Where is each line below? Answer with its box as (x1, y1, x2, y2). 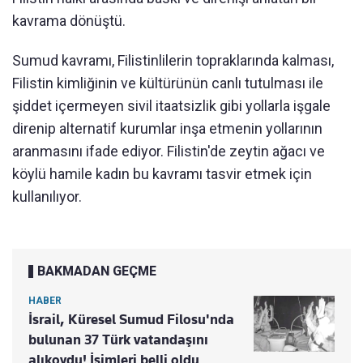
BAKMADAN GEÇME (37, 263, 156, 279)
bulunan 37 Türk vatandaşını (28, 331, 208, 348)
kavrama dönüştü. (12, 12, 126, 29)
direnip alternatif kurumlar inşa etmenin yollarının (12, 120, 322, 137)
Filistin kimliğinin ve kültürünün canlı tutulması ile (12, 75, 323, 92)
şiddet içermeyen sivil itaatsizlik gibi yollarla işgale (12, 97, 331, 114)
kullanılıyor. (12, 188, 82, 205)
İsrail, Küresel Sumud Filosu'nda (28, 311, 234, 327)
